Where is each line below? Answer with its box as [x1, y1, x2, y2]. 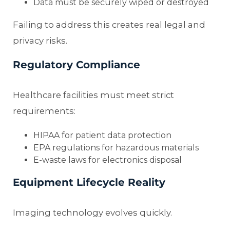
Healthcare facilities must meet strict [13, 89, 174, 100]
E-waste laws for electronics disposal [33, 155, 182, 165]
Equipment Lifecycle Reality [13, 176, 165, 188]
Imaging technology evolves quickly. [13, 207, 172, 218]
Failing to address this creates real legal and [13, 19, 205, 30]
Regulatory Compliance [13, 58, 140, 71]
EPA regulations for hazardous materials [33, 142, 199, 152]
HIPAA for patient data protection [33, 130, 171, 140]
